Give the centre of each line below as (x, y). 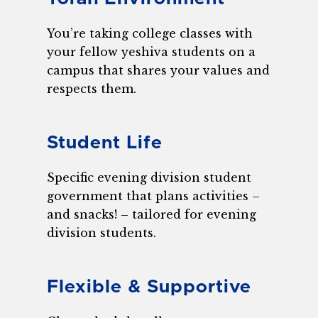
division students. (102, 232)
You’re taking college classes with (150, 33)
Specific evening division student (149, 177)
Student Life (105, 143)
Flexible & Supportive (149, 287)
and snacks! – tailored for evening (152, 214)
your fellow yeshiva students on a (152, 51)
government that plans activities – (154, 196)
